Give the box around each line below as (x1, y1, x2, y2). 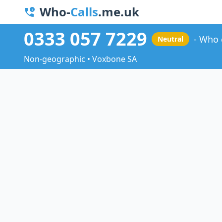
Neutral (158, 34, 183, 44)
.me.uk (98, 3, 139, 20)
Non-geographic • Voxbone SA (24, 54, 137, 65)
